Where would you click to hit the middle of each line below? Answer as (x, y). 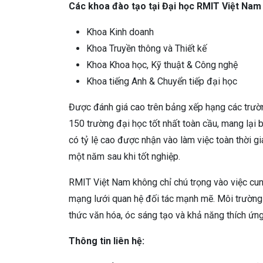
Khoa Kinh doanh (120, 32)
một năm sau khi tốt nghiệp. (124, 156)
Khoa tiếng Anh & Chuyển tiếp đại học (162, 81)
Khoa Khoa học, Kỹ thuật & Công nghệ (162, 65)
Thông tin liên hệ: (107, 241)
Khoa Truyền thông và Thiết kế (146, 48)
